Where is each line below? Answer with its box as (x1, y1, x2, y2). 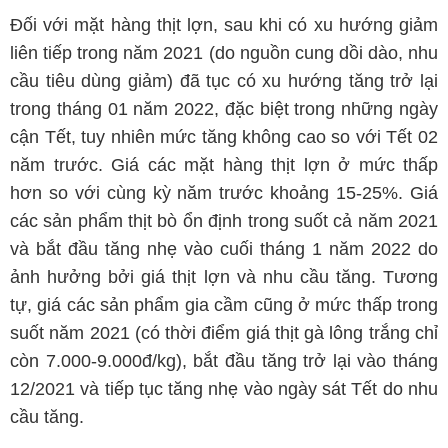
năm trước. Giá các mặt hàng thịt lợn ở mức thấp (10, 155, 438, 175)
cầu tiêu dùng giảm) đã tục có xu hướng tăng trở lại (10, 71, 438, 91)
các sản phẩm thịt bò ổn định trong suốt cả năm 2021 (10, 211, 438, 231)
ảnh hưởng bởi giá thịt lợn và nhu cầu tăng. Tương (10, 267, 438, 287)
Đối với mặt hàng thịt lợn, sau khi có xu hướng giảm (10, 15, 438, 35)
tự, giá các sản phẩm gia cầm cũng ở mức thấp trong (10, 295, 438, 315)
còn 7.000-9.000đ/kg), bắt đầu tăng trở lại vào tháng (10, 351, 438, 371)
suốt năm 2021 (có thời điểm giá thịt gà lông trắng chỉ (10, 323, 438, 343)
